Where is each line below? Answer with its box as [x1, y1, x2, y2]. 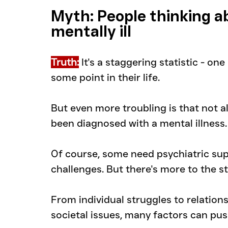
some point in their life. [51, 71, 160, 84]
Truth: [51, 56, 79, 69]
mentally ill [51, 22, 131, 41]
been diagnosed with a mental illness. [51, 117, 227, 130]
